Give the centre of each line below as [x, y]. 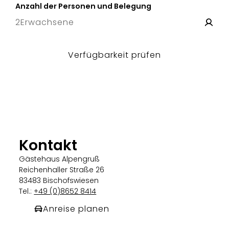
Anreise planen [76, 209]
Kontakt [48, 145]
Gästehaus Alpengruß [60, 159]
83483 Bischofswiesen [59, 180]
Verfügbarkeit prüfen [114, 55]
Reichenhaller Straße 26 [62, 169]
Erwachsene [47, 22]
